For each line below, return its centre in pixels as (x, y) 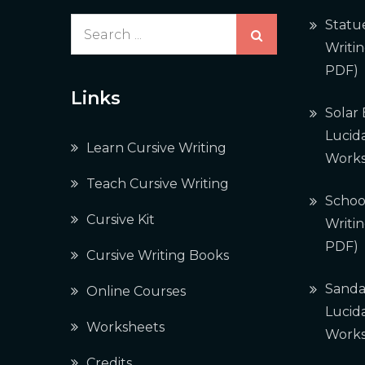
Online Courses (136, 291)
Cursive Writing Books (158, 255)
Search (93, 24)
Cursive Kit (121, 220)
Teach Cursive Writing (158, 184)
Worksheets (125, 327)
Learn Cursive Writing (156, 148)
